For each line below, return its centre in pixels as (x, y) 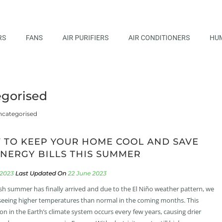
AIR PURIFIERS (85, 37)
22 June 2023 (86, 173)
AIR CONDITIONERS (159, 37)
